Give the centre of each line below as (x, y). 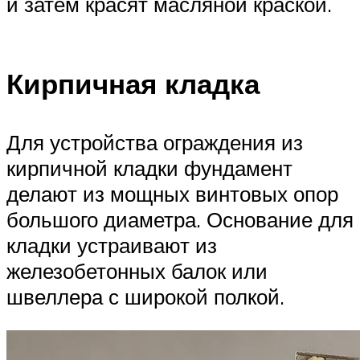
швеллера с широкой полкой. (145, 297)
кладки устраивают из (112, 245)
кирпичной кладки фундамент (149, 168)
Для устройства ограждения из (155, 143)
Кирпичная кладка (133, 84)
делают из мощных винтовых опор (172, 194)
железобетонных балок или (137, 271)
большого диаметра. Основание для (180, 220)
